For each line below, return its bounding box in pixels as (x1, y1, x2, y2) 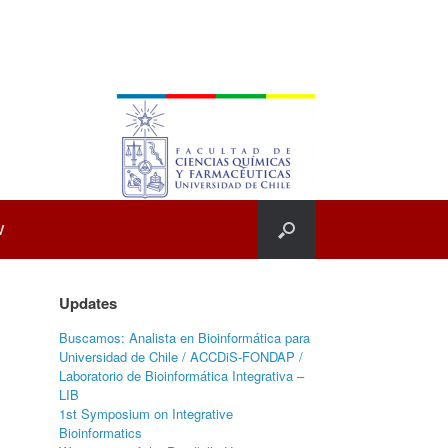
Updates (59, 292, 118, 314)
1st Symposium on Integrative (59, 404, 234, 423)
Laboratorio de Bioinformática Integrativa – (59, 366, 305, 385)
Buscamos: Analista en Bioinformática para (59, 328, 311, 347)
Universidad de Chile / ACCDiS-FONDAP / (59, 347, 304, 366)
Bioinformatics (59, 423, 143, 442)
